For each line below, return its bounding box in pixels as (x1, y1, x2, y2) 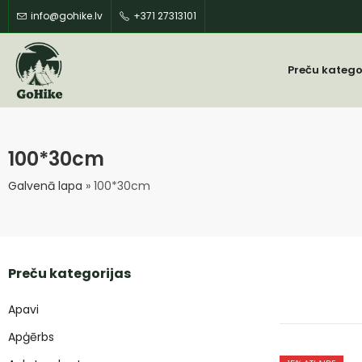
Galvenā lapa (8, 178, 82, 194)
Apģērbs (8, 329, 54, 345)
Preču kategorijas (8, 264, 131, 283)
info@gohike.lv (31, 9, 103, 23)
